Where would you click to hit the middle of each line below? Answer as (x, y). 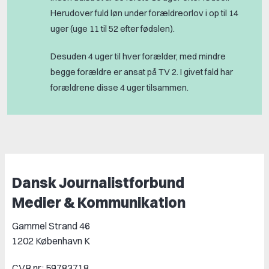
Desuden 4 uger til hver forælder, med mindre (138, 57)
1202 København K (51, 240)
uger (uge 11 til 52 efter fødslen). (113, 29)
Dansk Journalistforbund (98, 183)
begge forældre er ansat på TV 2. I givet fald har (142, 72)
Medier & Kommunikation (99, 203)
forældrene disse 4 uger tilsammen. (119, 88)
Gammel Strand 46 (54, 225)
